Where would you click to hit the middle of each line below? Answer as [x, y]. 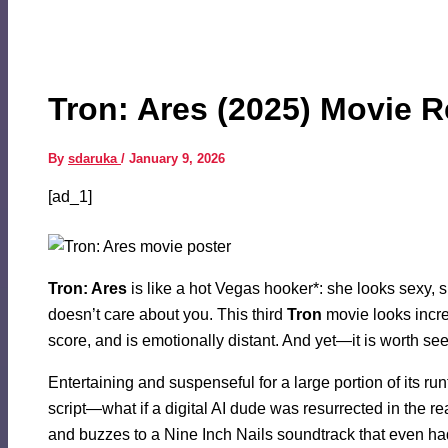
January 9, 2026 [177, 159]
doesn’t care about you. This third [167, 315]
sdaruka [94, 159]
